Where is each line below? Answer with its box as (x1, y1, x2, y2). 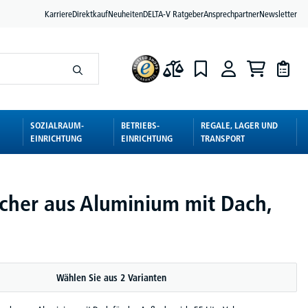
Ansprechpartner (203, 8, 259, 19)
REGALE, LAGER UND (201, 120, 278, 131)
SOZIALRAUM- (30, 120, 85, 131)
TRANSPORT (201, 133, 245, 144)
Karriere (45, 8, 72, 19)
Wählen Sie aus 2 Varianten (56, 272, 166, 284)
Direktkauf (72, 8, 108, 19)
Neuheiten (108, 8, 143, 19)
